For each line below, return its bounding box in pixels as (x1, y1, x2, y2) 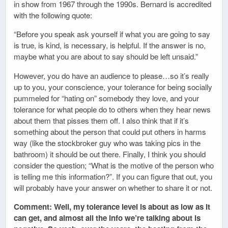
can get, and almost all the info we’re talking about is (14, 212, 201, 223)
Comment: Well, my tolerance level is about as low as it (14, 201, 210, 212)
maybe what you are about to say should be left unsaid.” (14, 51, 198, 62)
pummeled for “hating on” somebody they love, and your (14, 92, 199, 103)
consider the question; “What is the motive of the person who (14, 159, 214, 170)
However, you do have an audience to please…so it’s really (14, 70, 209, 81)
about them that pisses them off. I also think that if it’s (14, 115, 189, 126)
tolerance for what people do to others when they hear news (14, 103, 211, 115)
